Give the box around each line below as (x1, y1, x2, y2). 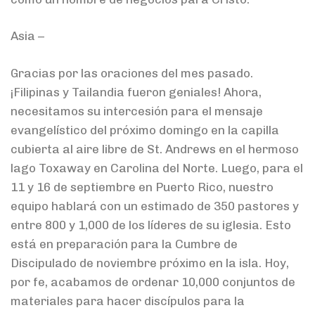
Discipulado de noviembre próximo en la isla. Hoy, (11, 255, 289, 270)
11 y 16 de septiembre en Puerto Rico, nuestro (11, 179, 274, 194)
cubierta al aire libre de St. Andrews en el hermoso (11, 141, 299, 156)
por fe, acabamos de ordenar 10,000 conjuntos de (11, 274, 295, 289)
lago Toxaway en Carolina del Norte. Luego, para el (11, 160, 303, 175)
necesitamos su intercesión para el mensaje (11, 103, 263, 118)
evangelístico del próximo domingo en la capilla (11, 122, 279, 137)
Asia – (11, 29, 44, 44)
